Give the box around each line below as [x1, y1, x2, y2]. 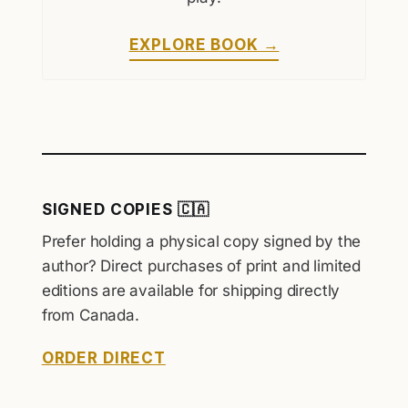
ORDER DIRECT [41, 349, 166, 368]
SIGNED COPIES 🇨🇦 [41, 200, 210, 219]
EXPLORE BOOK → [128, 36, 280, 55]
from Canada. [41, 306, 139, 325]
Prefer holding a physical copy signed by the [41, 232, 362, 251]
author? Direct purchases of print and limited [41, 257, 362, 276]
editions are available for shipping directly [41, 281, 341, 301]
